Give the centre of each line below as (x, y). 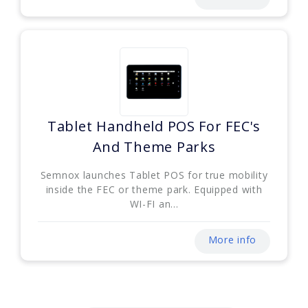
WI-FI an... (154, 203)
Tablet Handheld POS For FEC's (154, 126)
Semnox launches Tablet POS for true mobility (154, 175)
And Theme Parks (154, 146)
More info (232, 239)
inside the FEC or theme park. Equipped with (154, 189)
